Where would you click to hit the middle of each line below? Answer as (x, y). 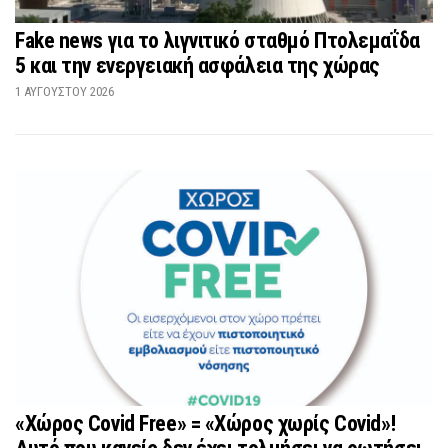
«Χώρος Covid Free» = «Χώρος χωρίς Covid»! (205, 424)
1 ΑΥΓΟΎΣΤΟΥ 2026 (64, 91)
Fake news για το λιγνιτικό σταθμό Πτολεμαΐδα (217, 40)
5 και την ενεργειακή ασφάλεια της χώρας (197, 65)
